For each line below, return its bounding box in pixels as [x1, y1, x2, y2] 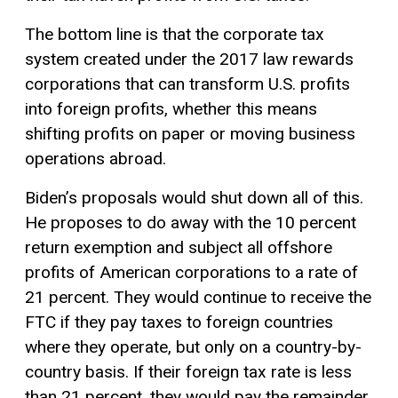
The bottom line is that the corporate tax [25, 23, 324, 44]
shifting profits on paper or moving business [25, 123, 355, 144]
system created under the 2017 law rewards [25, 48, 354, 69]
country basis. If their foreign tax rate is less [25, 361, 352, 382]
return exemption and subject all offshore [25, 236, 332, 258]
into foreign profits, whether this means [25, 98, 317, 119]
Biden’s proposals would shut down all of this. [25, 187, 363, 208]
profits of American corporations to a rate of [25, 261, 358, 283]
